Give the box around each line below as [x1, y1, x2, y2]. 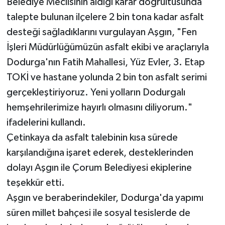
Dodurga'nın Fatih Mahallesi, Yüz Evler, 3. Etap [6, 57, 205, 68]
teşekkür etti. [6, 178, 65, 188]
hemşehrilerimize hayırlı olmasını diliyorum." [6, 102, 192, 113]
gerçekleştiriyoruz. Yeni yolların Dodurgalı [6, 87, 185, 98]
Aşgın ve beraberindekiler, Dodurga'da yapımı [6, 193, 203, 203]
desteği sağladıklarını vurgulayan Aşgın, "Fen [6, 27, 197, 38]
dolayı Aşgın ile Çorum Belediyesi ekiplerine [6, 163, 192, 173]
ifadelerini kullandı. [6, 118, 86, 128]
